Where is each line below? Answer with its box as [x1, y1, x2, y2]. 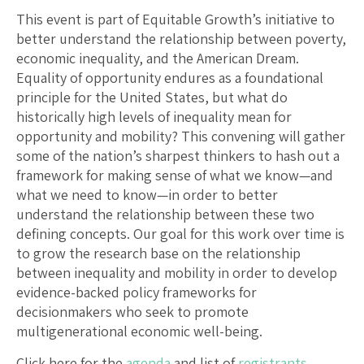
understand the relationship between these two [16, 204, 314, 223]
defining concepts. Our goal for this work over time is [16, 223, 344, 243]
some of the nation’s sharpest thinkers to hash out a [16, 145, 340, 165]
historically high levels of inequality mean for [16, 106, 292, 126]
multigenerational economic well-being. [16, 321, 262, 340]
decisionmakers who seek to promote [16, 301, 249, 321]
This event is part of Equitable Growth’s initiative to [16, 9, 335, 28]
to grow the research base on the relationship [16, 243, 301, 262]
